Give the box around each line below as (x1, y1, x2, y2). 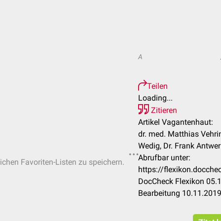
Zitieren (149, 106, 177, 115)
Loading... (138, 93, 173, 103)
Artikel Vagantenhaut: (138, 117, 213, 127)
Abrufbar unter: (138, 153, 190, 162)
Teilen (147, 81, 168, 91)
